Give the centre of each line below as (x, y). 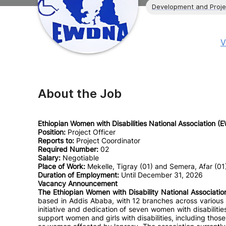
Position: (52, 132)
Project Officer (91, 132)
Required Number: (68, 149)
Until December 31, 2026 (161, 175)
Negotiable (80, 158)
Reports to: (56, 140)
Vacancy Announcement (78, 183)
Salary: (49, 158)
